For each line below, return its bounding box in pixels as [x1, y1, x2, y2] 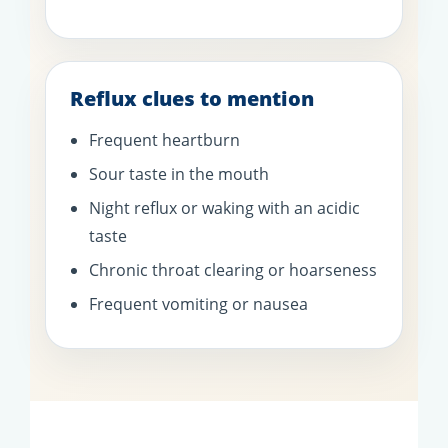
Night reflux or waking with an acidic [89, 197, 360, 220]
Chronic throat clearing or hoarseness [89, 259, 377, 282]
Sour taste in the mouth [89, 163, 269, 186]
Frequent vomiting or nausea [89, 293, 308, 316]
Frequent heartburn [89, 129, 240, 152]
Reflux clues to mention [70, 85, 314, 113]
